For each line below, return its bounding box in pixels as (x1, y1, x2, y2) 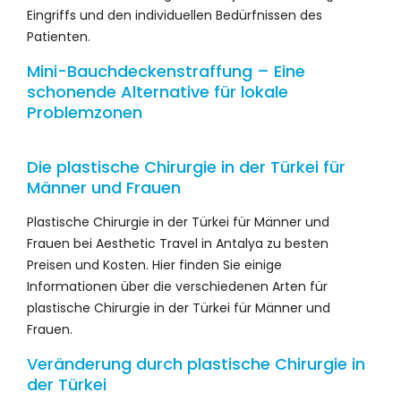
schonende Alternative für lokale (27, 81, 288, 104)
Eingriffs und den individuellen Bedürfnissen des (27, 6, 322, 25)
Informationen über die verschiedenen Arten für (27, 277, 328, 296)
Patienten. (27, 28, 90, 47)
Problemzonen (27, 101, 142, 124)
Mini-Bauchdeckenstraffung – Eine (27, 60, 305, 83)
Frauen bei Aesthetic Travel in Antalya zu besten (27, 235, 328, 253)
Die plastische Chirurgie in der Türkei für (27, 156, 346, 179)
